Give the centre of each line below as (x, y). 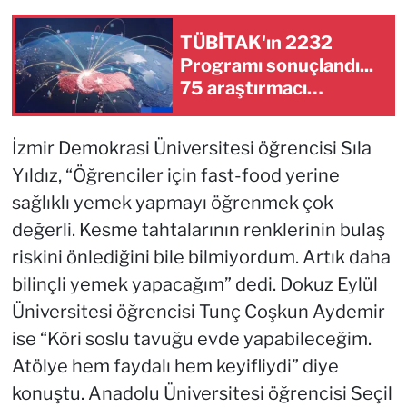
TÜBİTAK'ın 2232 (256, 42)
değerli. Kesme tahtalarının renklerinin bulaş (198, 230)
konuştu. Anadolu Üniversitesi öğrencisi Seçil (202, 394)
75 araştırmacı (243, 88)
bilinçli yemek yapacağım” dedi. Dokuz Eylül (194, 285)
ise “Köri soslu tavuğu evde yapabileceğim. (191, 339)
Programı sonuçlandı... (277, 65)
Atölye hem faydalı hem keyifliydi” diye (175, 367)
